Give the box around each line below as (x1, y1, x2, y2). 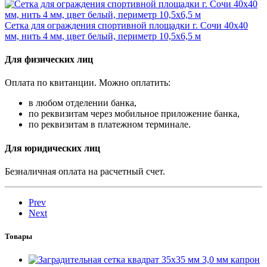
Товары (5, 232, 32, 241)
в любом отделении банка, (29, 98, 136, 108)
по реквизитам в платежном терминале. (29, 119, 191, 130)
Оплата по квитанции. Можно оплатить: (5, 77, 170, 88)
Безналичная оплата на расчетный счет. (5, 166, 165, 176)
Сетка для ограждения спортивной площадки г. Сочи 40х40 (5, 20, 248, 30)
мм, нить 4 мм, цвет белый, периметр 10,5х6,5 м (5, 30, 201, 41)
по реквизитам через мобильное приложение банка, (29, 108, 240, 119)
